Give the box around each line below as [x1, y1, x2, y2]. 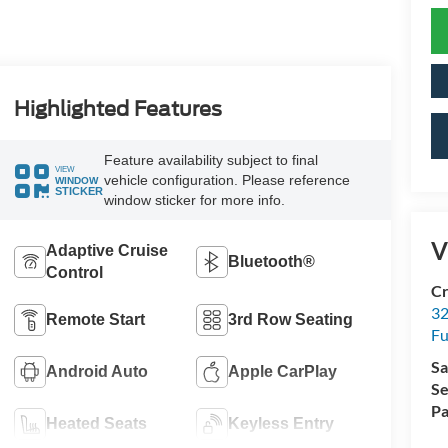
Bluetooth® [228, 252, 316, 270]
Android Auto [45, 362, 148, 380]
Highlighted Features [13, 97, 222, 122]
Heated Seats [45, 414, 147, 432]
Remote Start [45, 310, 145, 328]
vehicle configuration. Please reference [103, 172, 350, 189]
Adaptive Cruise [45, 241, 168, 259]
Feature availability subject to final [103, 152, 318, 169]
